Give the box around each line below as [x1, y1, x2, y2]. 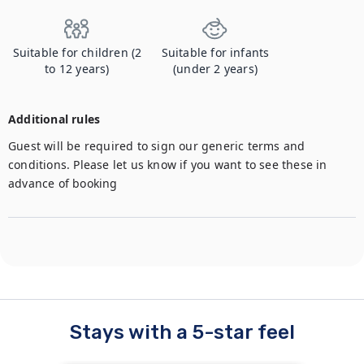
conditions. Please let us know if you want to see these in [8, 157, 327, 172]
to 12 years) [45, 61, 110, 76]
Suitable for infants [161, 45, 270, 60]
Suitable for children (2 [12, 45, 142, 60]
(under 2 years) [173, 61, 258, 76]
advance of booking [8, 175, 118, 191]
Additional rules [8, 111, 101, 127]
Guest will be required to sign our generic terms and [8, 138, 305, 154]
